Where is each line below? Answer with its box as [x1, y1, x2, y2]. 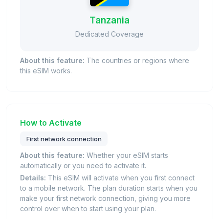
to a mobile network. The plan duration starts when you [20, 184, 197, 193]
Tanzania [89, 14, 130, 26]
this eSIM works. [20, 66, 72, 75]
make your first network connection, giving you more [20, 194, 191, 203]
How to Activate [20, 118, 82, 128]
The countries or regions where [85, 56, 189, 65]
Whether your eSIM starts [85, 151, 168, 160]
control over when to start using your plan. [20, 204, 156, 213]
